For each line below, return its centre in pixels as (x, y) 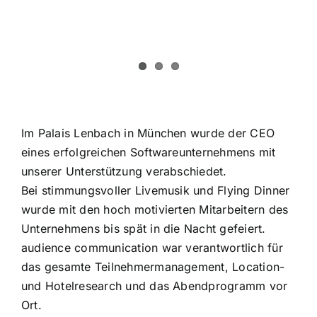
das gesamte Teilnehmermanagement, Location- (153, 267)
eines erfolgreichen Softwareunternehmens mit (148, 152)
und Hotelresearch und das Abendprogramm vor (154, 286)
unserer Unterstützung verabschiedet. (124, 172)
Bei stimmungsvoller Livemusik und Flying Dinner (155, 191)
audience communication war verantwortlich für (152, 248)
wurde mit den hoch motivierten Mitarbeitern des (155, 210)
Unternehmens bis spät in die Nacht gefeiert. (143, 229)
